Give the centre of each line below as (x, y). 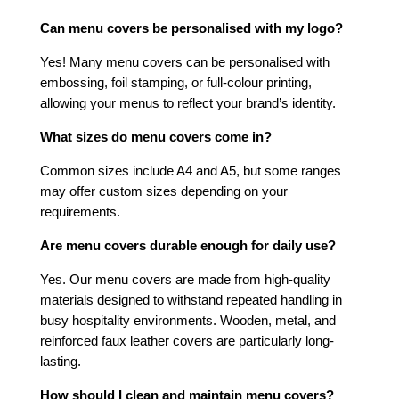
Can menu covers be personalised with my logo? (191, 28)
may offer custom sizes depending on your (164, 191)
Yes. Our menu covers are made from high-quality (185, 279)
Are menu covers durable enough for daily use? (188, 245)
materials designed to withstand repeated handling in (191, 299)
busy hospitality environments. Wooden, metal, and (188, 320)
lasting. (61, 361)
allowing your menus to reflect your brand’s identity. (188, 103)
